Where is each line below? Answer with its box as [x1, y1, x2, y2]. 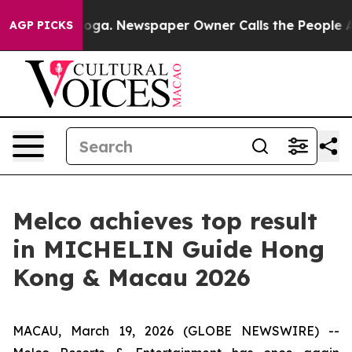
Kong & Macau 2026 [13, 262, 251, 292]
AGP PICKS [9, 18, 73, 32]
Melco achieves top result [13, 206, 317, 236]
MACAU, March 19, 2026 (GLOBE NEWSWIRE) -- [13, 323, 339, 339]
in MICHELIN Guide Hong [13, 234, 324, 264]
